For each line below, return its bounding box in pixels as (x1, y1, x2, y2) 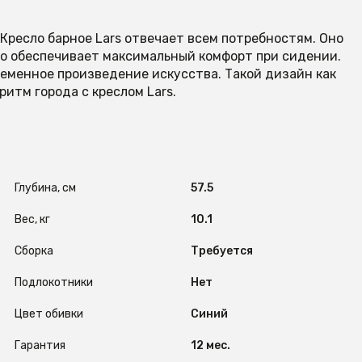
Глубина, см (14, 181, 76, 195)
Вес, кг (14, 213, 50, 226)
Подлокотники (14, 276, 93, 289)
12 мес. (190, 339, 230, 352)
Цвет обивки (14, 307, 83, 321)
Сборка (14, 244, 53, 258)
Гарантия (14, 339, 65, 352)
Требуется (190, 244, 253, 258)
